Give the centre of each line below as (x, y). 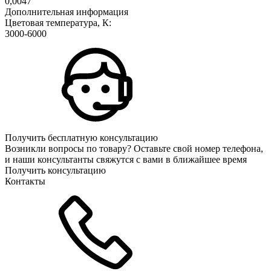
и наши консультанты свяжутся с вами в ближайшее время (126, 159)
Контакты (25, 181)
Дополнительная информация (67, 11)
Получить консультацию (55, 170)
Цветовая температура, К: (58, 22)
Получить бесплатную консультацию (81, 137)
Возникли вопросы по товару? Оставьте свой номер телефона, (134, 148)
